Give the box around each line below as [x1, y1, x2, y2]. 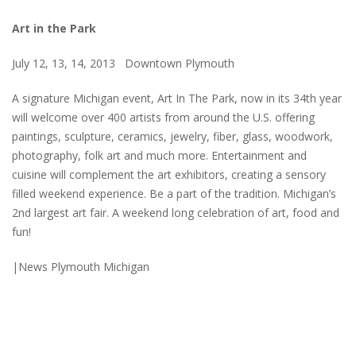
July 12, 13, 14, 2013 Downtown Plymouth [12, 56, 234, 72]
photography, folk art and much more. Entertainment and [12, 148, 307, 164]
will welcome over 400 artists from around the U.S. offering [12, 110, 315, 126]
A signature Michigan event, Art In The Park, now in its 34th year [12, 91, 342, 106]
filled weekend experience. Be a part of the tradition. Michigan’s [12, 186, 336, 202]
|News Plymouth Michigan [12, 259, 149, 275]
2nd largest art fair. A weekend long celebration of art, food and [12, 205, 339, 221]
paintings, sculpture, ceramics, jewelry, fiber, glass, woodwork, [12, 129, 333, 145]
